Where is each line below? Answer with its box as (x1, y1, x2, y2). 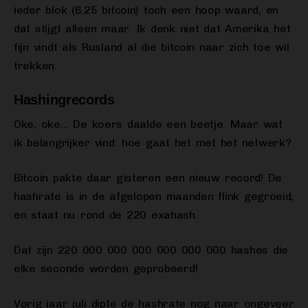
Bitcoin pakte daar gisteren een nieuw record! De (14, 171, 283, 185)
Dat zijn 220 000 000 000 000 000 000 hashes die (14, 243, 288, 257)
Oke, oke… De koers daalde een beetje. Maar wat (14, 118, 283, 131)
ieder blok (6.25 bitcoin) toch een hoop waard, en (14, 3, 278, 17)
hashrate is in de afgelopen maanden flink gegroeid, (14, 190, 294, 203)
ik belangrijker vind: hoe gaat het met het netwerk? (14, 136, 291, 150)
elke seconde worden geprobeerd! (14, 262, 198, 276)
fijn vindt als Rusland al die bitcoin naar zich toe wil (14, 41, 289, 54)
